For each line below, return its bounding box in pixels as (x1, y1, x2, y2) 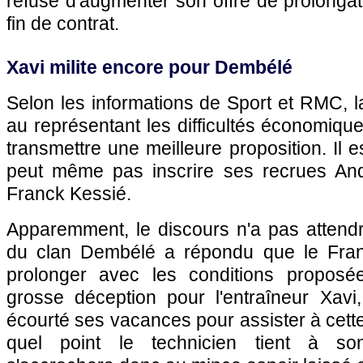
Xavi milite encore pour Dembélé (6, 57, 293, 78)
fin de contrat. (6, 13, 119, 34)
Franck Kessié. (6, 183, 131, 204)
